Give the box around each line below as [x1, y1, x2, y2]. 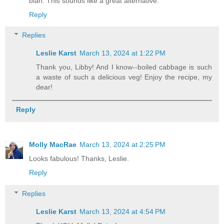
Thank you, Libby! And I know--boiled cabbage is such [36, 63, 212, 71]
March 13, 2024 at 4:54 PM [79, 207, 166, 215]
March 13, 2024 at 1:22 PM [79, 49, 166, 57]
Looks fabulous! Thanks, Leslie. [29, 154, 129, 163]
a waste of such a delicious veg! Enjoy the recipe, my [36, 73, 212, 81]
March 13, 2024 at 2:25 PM [79, 140, 165, 149]
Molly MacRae [29, 140, 76, 149]
